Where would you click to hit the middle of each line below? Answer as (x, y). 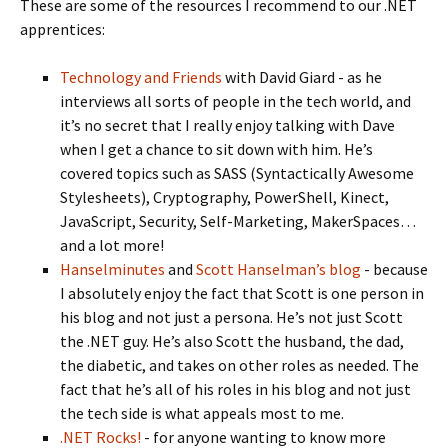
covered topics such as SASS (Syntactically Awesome (237, 173)
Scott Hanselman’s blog (278, 269)
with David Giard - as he (302, 77)
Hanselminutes (112, 269)
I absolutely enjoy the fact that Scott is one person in (242, 293)
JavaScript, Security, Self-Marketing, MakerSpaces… (238, 221)
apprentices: (62, 29)
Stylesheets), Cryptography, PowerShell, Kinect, (224, 197)
